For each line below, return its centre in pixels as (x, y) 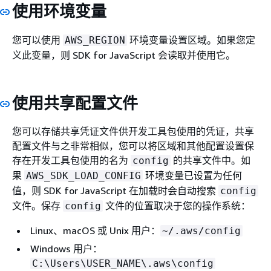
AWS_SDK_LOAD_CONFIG (83, 176)
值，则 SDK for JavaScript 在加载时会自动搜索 (115, 191)
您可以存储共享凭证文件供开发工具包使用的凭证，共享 (133, 131)
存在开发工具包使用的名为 (71, 160)
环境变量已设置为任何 (192, 175)
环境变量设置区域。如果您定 (191, 40)
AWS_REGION (95, 40)
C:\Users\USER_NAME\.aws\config (123, 263)
